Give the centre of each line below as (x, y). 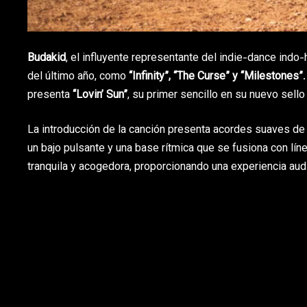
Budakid (47, 58)
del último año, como (78, 77)
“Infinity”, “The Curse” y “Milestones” (216, 77)
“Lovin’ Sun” (100, 95)
